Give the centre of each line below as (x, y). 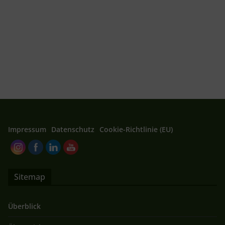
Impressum (27, 129)
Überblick (24, 206)
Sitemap (30, 177)
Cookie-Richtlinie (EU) (136, 129)
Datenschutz (73, 129)
